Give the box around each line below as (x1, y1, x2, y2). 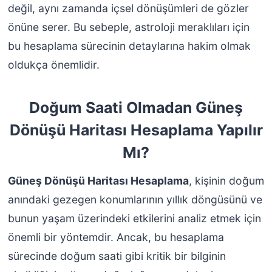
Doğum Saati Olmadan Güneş (29, 98, 243, 117)
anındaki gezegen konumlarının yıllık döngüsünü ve (7, 193, 262, 206)
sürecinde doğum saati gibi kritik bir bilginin (7, 250, 226, 263)
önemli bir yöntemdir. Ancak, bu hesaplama (7, 231, 224, 244)
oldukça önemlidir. (7, 58, 100, 71)
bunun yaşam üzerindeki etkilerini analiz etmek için (7, 212, 261, 225)
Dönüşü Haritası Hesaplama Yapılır (9, 121, 263, 140)
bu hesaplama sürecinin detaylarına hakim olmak (7, 39, 251, 52)
